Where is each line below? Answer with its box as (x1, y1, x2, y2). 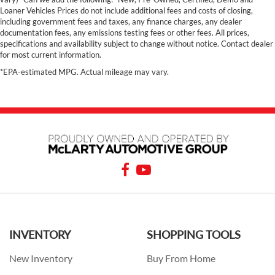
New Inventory (9, 253, 72, 265)
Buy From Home (147, 253, 215, 265)
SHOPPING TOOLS (147, 228, 241, 242)
